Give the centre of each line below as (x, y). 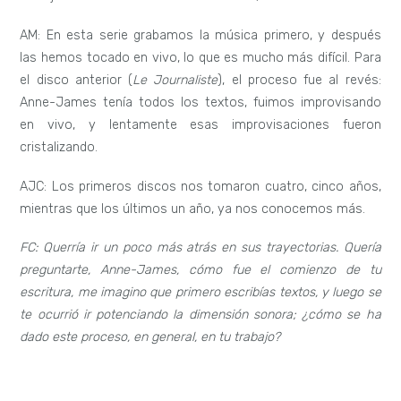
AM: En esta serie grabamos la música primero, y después (200, 35)
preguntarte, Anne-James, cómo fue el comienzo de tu (200, 270)
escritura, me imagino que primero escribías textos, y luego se (200, 293)
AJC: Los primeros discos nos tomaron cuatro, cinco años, (200, 186)
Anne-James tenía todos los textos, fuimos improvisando (200, 102)
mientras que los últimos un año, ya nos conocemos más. (193, 209)
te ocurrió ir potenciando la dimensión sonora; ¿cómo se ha (200, 315)
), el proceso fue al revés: (299, 80)
